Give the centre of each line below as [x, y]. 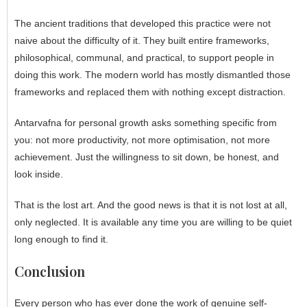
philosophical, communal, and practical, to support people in [144, 57]
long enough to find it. [61, 239]
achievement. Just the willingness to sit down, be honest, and [147, 157]
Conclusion [50, 271]
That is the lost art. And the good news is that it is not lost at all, [151, 205]
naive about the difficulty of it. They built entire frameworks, [142, 40]
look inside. [39, 174]
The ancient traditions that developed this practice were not [143, 23]
